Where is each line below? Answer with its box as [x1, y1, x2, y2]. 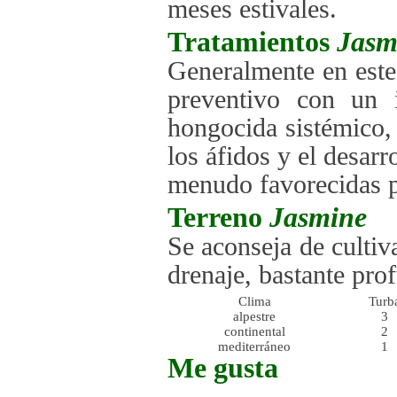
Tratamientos [167, 27, 337, 58]
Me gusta [167, 353, 278, 384]
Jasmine [269, 202, 367, 233]
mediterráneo [218, 339, 291, 354]
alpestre [233, 309, 276, 323]
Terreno [167, 202, 269, 233]
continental [223, 324, 285, 339]
